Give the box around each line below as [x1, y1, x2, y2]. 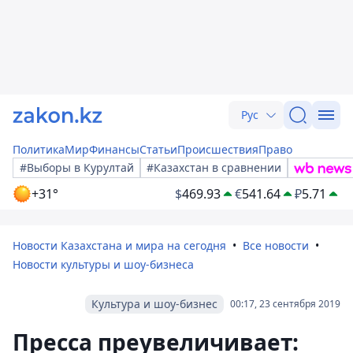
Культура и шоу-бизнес [91, 296, 217, 311]
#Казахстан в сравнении [147, 160, 281, 175]
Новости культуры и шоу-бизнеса [13, 257, 194, 272]
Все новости [243, 238, 309, 253]
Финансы [89, 142, 139, 157]
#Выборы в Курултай [20, 160, 134, 175]
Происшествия [177, 142, 258, 157]
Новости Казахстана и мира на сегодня [13, 238, 226, 253]
